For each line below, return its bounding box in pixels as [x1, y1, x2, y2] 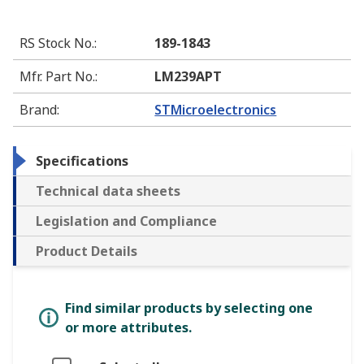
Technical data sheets [36, 182, 180, 201]
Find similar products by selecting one [65, 299, 313, 318]
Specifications [36, 152, 128, 171]
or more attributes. [65, 318, 192, 337]
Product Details [36, 242, 137, 261]
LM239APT [154, 67, 223, 86]
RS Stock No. [19, 34, 94, 53]
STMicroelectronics [154, 101, 277, 119]
